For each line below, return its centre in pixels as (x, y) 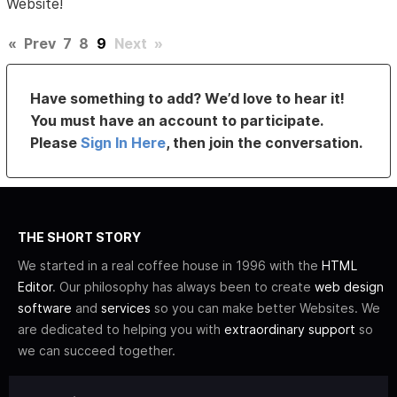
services (126, 308)
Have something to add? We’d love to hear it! (188, 99)
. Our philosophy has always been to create (183, 287)
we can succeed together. (97, 351)
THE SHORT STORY (79, 237)
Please (56, 143)
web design (349, 287)
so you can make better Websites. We (265, 308)
